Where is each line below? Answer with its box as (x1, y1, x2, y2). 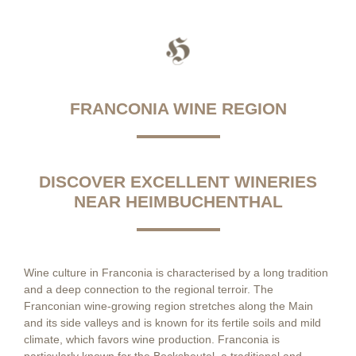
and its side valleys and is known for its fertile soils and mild (24, 316, 321, 330)
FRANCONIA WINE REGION (69, 99, 287, 118)
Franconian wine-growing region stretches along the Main (24, 300, 313, 313)
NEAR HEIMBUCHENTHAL (73, 192, 283, 211)
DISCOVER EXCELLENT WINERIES (39, 172, 317, 192)
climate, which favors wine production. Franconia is (24, 333, 280, 346)
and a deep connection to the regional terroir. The (24, 283, 273, 296)
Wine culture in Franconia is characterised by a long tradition (24, 266, 328, 280)
